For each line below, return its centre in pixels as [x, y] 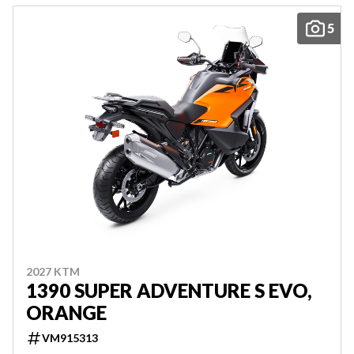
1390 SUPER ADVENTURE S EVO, [169, 290]
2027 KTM [53, 271]
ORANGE [66, 313]
